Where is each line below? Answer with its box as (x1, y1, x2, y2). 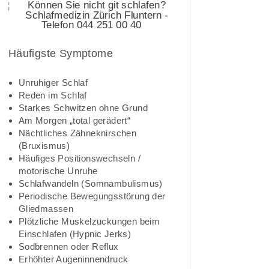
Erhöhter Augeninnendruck (18, 253, 128, 264)
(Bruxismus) (18, 140, 70, 151)
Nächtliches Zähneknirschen (18, 127, 137, 138)
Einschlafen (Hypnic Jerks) (18, 228, 131, 239)
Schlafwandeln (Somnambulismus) (18, 178, 163, 189)
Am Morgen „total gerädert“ (18, 115, 131, 125)
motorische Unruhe (18, 165, 98, 176)
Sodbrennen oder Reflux (18, 241, 119, 252)
